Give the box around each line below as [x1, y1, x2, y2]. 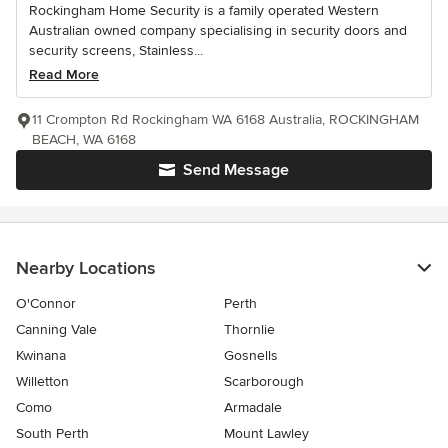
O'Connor [16, 295, 76, 312]
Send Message [183, 160, 289, 180]
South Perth [16, 425, 89, 442]
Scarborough [224, 373, 304, 390]
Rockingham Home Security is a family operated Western [29, 2, 379, 19]
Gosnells [224, 347, 278, 364]
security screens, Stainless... [29, 42, 203, 59]
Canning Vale [16, 321, 97, 338]
